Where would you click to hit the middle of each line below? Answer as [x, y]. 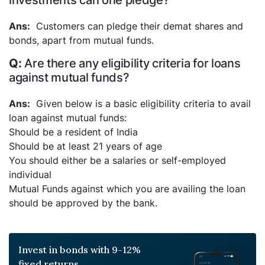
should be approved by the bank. [83, 203]
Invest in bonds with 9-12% [80, 250]
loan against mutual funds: [68, 118]
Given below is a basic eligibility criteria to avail [143, 104]
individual [30, 174]
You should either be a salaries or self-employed [117, 160]
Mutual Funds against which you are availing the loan [127, 189]
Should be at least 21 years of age [85, 146]
